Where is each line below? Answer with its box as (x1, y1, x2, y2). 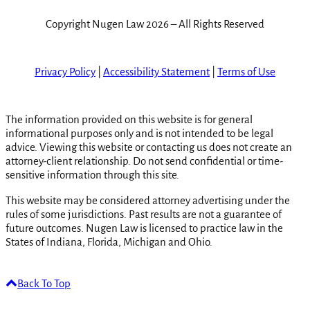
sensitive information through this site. (6, 169, 179, 181)
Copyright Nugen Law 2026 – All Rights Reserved (46, 18, 264, 30)
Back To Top (17, 277, 71, 290)
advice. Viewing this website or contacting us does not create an (6, 141, 292, 154)
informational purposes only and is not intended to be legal (6, 127, 273, 140)
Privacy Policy (35, 66, 95, 78)
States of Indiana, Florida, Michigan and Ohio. (6, 236, 212, 248)
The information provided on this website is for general (6, 113, 253, 126)
